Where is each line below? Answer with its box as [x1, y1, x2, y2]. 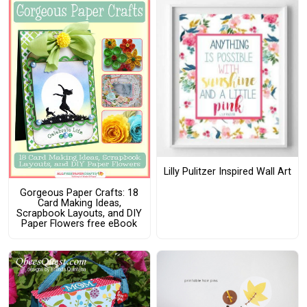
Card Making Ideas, [37, 197, 121, 209]
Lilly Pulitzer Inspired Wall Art [163, 166, 291, 178]
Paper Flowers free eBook [21, 218, 138, 230]
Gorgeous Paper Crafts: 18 [20, 187, 139, 199]
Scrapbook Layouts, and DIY [16, 208, 143, 219]
